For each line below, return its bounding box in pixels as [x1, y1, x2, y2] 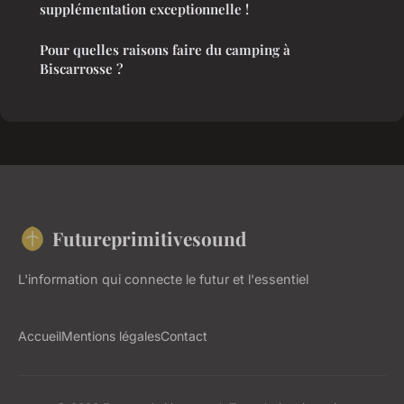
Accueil [18, 327, 61, 344]
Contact [161, 327, 207, 344]
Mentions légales [61, 327, 161, 344]
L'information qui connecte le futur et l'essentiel [18, 271, 308, 287]
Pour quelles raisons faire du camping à [40, 40, 290, 59]
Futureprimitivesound [52, 225, 246, 251]
